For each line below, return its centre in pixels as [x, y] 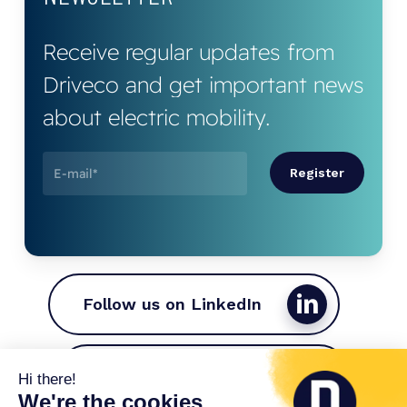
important [258, 84]
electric [144, 117]
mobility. [228, 117]
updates [239, 51]
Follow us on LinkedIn [173, 304]
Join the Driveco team [182, 375]
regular [159, 51]
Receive [80, 51]
